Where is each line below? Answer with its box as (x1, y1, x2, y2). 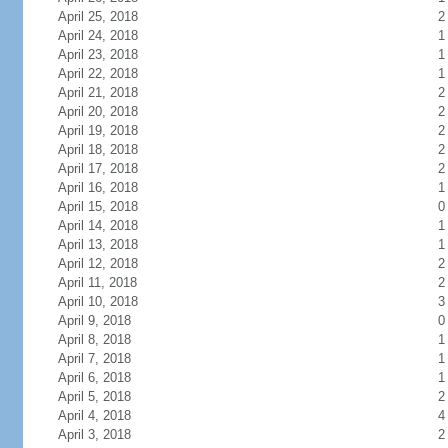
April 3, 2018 (57, 427, 131, 442)
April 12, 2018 (57, 256, 138, 271)
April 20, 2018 (57, 104, 138, 119)
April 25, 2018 (57, 9, 138, 24)
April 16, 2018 (57, 180, 138, 195)
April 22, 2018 (57, 66, 138, 81)
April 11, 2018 (57, 275, 137, 290)
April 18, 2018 (57, 142, 138, 157)
